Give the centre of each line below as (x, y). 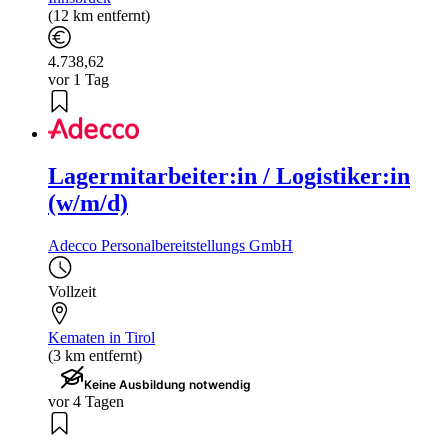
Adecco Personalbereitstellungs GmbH (170, 245)
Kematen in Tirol (101, 337)
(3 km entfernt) (95, 355)
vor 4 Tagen (86, 401)
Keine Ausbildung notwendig (167, 384)
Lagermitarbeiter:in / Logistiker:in (229, 175)
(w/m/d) (88, 202)
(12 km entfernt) (99, 15)
